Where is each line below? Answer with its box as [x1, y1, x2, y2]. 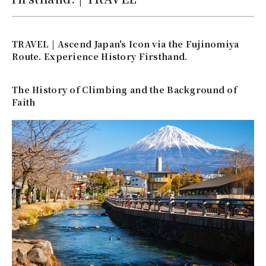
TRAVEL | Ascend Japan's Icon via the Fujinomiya [12, 37, 239, 50]
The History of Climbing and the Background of [12, 83, 237, 96]
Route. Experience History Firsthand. [12, 49, 188, 62]
